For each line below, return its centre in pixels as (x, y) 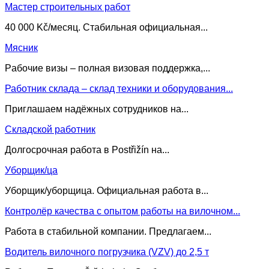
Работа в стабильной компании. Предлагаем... (108, 231)
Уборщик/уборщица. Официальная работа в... (107, 190)
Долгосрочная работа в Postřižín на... (87, 150)
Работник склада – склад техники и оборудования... (119, 88)
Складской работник (50, 129)
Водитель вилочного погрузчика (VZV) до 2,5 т (107, 252)
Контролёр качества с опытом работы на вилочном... (122, 211)
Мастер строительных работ (68, 7)
